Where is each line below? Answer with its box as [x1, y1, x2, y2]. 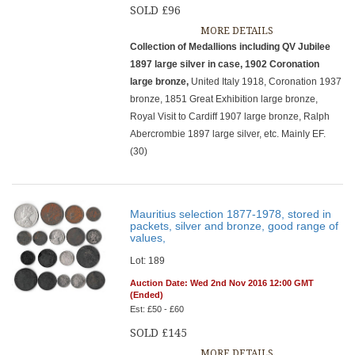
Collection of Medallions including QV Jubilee [130, 41, 331, 52]
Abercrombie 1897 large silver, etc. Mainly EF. [130, 128, 326, 139]
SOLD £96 [130, 4, 181, 17]
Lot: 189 [130, 255, 166, 266]
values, [130, 231, 166, 244]
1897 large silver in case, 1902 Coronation [130, 59, 320, 70]
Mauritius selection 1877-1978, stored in [130, 208, 332, 220]
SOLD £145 [130, 326, 188, 339]
